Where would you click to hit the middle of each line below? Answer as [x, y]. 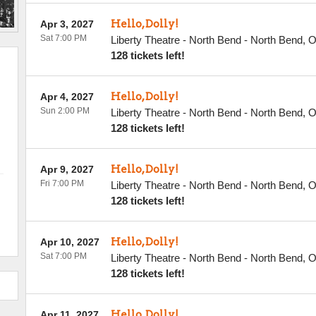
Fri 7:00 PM [62, 183]
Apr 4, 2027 [67, 97]
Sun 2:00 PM [65, 111]
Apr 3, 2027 [67, 24]
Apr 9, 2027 [67, 169]
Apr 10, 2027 [69, 242]
